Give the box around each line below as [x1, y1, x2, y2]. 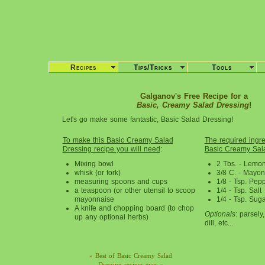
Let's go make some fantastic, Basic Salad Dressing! [62, 115, 233, 124]
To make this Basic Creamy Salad [62, 136, 173, 144]
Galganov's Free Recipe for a [140, 92, 248, 101]
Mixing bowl [74, 160, 114, 168]
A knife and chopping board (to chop [74, 204, 194, 212]
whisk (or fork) [74, 169, 121, 177]
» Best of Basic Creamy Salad [89, 252, 172, 259]
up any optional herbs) [74, 213, 148, 221]
